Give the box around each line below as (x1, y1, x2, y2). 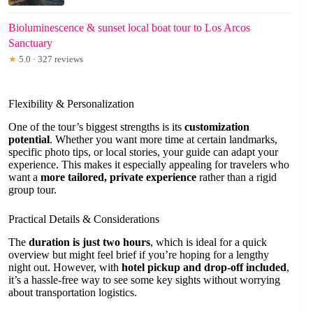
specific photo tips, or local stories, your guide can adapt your (8, 146, 278, 159)
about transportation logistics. (8, 286, 137, 298)
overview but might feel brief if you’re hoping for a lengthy (8, 248, 269, 261)
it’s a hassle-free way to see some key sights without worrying (8, 273, 280, 286)
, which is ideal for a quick (150, 235, 267, 248)
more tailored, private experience (41, 171, 196, 184)
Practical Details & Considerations (8, 213, 159, 226)
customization (184, 121, 249, 133)
